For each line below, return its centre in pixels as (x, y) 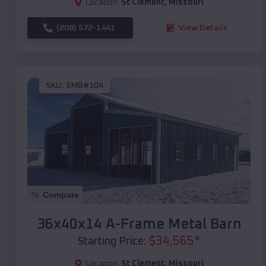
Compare (61, 194)
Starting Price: (112, 241)
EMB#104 (85, 86)
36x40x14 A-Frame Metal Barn (139, 224)
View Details (203, 28)
